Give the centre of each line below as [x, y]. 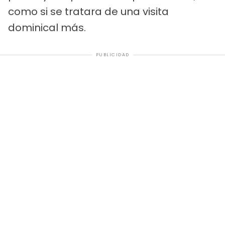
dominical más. [47, 28]
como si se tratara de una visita [88, 12]
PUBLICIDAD [113, 55]
